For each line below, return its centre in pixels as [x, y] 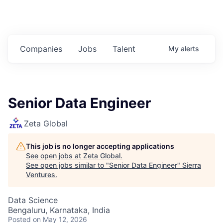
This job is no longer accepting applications [100, 146]
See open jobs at [55, 156]
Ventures [41, 175]
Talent [124, 49]
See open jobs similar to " [67, 165]
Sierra [192, 165]
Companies [41, 49]
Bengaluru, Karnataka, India [59, 210]
